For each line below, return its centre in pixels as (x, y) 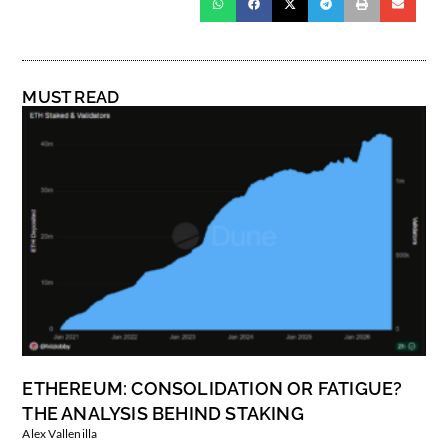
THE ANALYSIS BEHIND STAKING (163, 413)
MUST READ (71, 97)
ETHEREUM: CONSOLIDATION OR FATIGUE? (212, 388)
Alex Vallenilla (60, 433)
